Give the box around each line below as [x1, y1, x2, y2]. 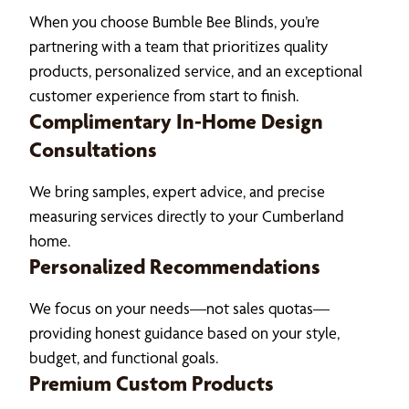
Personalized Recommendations [29, 253, 320, 279]
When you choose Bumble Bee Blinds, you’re [29, 11, 320, 31]
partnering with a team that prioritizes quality [29, 36, 328, 56]
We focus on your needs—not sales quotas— [29, 298, 330, 318]
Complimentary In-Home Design [29, 108, 323, 134]
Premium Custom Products [29, 370, 274, 396]
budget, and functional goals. [29, 347, 218, 367]
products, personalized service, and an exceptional [29, 60, 362, 80]
